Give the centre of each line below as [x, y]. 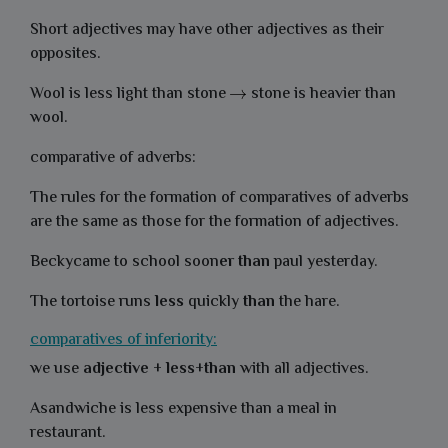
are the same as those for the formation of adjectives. [214, 222]
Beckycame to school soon [124, 262]
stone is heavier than [321, 94]
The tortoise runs [92, 302]
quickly [213, 302]
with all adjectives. [302, 369]
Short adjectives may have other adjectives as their [207, 30]
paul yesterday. [328, 262]
